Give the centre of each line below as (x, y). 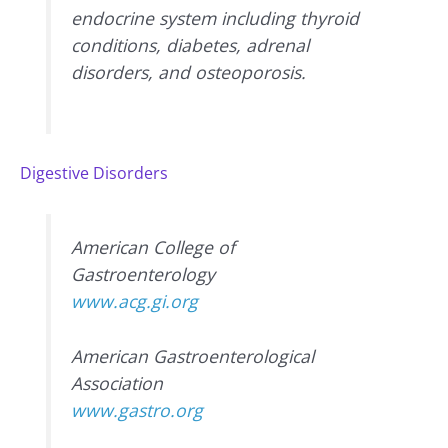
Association (117, 382)
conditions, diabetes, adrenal (190, 44)
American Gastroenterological (193, 355)
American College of (153, 246)
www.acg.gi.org (135, 300)
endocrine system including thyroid (215, 17)
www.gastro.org (137, 409)
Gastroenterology (143, 273)
